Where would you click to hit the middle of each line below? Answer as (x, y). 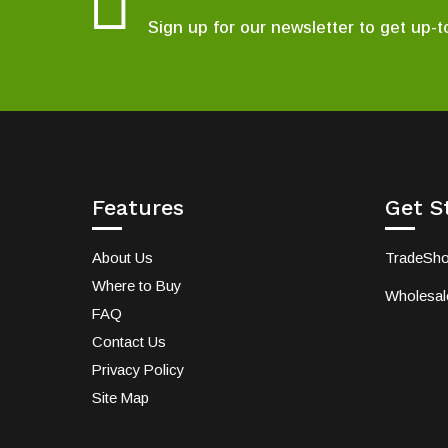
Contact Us (129, 342)
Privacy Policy (138, 370)
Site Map (120, 398)
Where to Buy (136, 286)
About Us (122, 258)
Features (138, 208)
